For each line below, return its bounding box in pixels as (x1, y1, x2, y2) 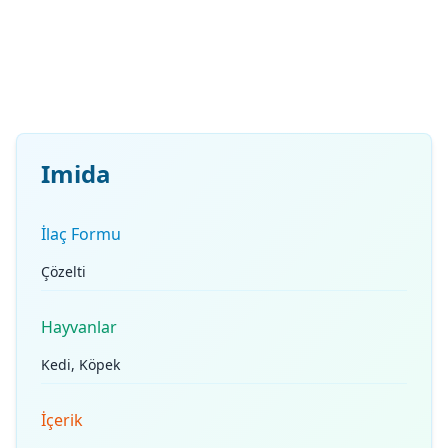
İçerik (41, 409, 83, 431)
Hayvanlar (41, 316, 117, 338)
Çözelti (41, 262, 86, 281)
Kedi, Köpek (41, 355, 120, 374)
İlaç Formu (41, 223, 121, 245)
